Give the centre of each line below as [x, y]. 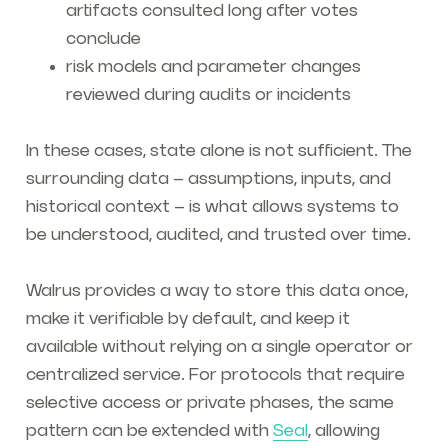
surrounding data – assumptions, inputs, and [208, 179]
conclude [103, 39]
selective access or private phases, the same [209, 403]
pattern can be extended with [149, 431]
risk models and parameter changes [213, 67]
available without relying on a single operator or [219, 347]
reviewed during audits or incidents [208, 95]
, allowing [343, 431]
